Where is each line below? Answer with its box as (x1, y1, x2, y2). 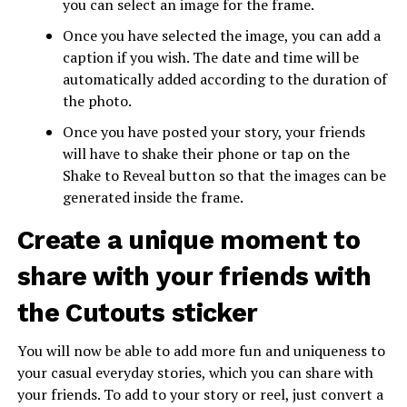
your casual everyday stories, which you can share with (16, 362, 373, 382)
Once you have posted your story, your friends (62, 121, 365, 142)
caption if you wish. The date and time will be (62, 46, 359, 67)
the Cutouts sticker (16, 296, 258, 328)
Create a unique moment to (16, 223, 361, 255)
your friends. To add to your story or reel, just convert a (16, 383, 383, 404)
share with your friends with (16, 260, 372, 292)
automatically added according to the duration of (62, 68, 387, 89)
